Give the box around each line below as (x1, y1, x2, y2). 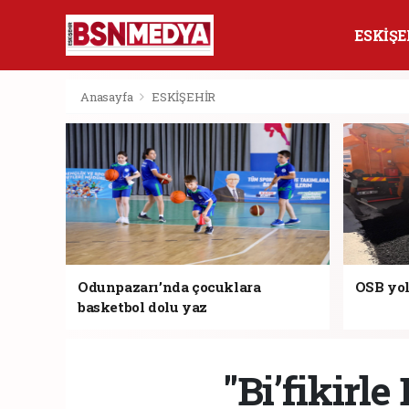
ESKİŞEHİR (151, 89, 216, 105)
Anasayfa (80, 89, 136, 105)
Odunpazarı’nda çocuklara (78, 278, 261, 296)
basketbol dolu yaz (78, 298, 207, 316)
